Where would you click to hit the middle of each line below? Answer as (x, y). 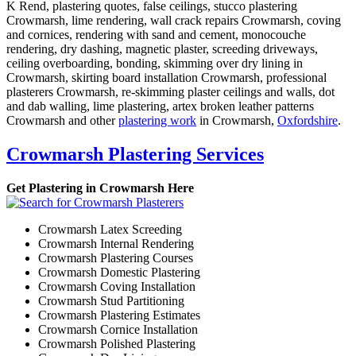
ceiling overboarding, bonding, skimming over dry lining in (155, 64)
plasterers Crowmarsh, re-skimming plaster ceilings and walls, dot (170, 92)
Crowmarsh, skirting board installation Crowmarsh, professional (166, 78)
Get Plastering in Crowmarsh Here (100, 188)
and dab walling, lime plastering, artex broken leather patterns (160, 106)
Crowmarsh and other (62, 121)
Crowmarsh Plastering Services (135, 155)
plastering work (157, 121)
